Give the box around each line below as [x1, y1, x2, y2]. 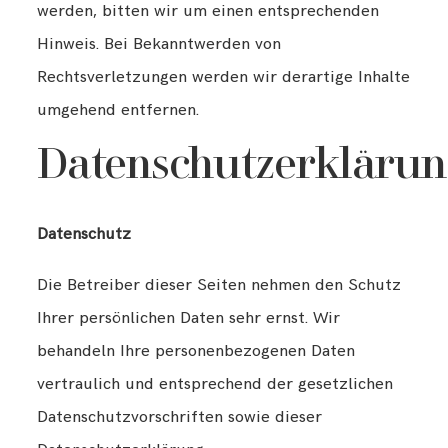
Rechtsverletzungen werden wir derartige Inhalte [37, 66, 411, 87]
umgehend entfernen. [37, 99, 200, 120]
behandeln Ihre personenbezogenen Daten [37, 341, 356, 362]
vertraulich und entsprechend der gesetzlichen [37, 374, 394, 395]
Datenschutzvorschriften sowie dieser [37, 407, 323, 428]
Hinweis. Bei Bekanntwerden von [37, 33, 282, 54]
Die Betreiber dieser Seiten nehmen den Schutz [37, 275, 402, 296]
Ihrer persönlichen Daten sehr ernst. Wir [37, 308, 341, 329]
